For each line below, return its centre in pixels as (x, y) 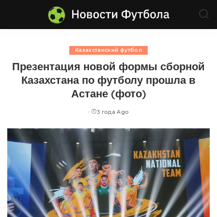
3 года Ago (113, 112)
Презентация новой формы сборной (108, 66)
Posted (99, 116)
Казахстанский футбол (108, 50)
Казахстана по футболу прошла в (108, 80)
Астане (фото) (108, 93)
